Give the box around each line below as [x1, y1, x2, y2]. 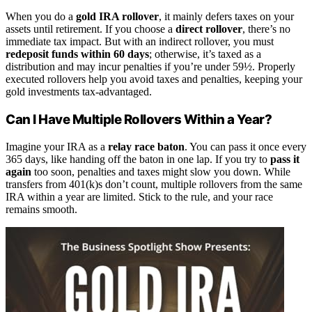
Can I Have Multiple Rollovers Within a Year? [6, 111, 272, 127]
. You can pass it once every [185, 140, 306, 153]
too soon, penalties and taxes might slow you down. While [31, 165, 290, 178]
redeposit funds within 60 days [6, 48, 149, 61]
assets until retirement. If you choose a [6, 23, 175, 36]
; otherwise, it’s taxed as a [149, 48, 261, 61]
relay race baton [108, 140, 185, 153]
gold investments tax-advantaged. [6, 86, 152, 98]
